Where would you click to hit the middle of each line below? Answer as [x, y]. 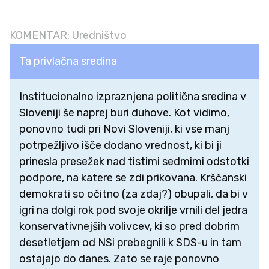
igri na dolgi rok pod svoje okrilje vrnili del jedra [133, 210]
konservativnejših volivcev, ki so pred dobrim [129, 226]
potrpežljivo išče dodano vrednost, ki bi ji [120, 145]
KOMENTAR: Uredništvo [68, 35]
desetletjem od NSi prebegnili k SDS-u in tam [130, 242]
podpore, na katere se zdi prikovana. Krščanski [133, 177]
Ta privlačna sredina [68, 61]
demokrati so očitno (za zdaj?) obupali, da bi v [134, 194]
